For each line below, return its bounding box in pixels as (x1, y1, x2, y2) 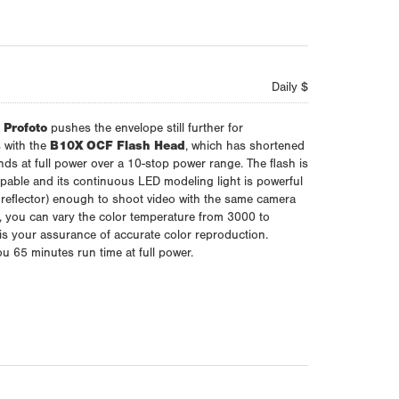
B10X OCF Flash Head (49, 141, 185, 154)
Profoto (3, 123, 47, 136)
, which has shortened (184, 141, 305, 154)
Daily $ (271, 82, 308, 95)
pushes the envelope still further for (46, 123, 243, 136)
